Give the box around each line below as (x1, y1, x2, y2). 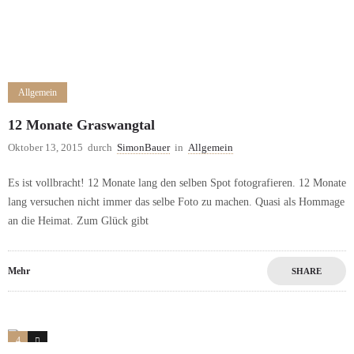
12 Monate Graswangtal (8, 117, 155, 134)
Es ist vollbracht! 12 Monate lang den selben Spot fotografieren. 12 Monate (8, 177, 346, 190)
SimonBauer (117, 141, 170, 154)
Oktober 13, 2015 (8, 141, 83, 154)
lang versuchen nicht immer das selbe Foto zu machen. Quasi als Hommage (8, 196, 345, 209)
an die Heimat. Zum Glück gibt (8, 215, 149, 228)
